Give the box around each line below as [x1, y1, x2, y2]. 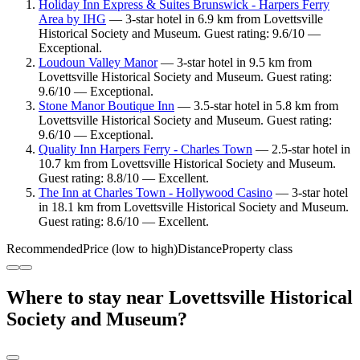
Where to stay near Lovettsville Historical [6, 287, 353, 309]
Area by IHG [39, 12, 106, 27]
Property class [222, 242, 292, 256]
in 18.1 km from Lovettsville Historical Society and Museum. [39, 200, 349, 215]
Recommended [6, 242, 83, 256]
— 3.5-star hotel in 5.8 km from [174, 99, 338, 113]
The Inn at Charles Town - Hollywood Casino [39, 186, 272, 200]
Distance [178, 242, 222, 256]
